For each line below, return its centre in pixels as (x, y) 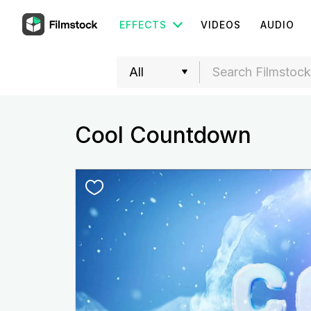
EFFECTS (143, 25)
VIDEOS (221, 25)
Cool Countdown (163, 135)
